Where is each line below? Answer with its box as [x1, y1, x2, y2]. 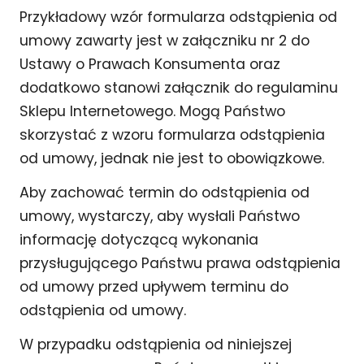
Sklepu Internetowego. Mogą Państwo [19, 101, 285, 121]
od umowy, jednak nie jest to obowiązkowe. [19, 148, 324, 168]
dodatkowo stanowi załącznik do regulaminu [19, 77, 338, 97]
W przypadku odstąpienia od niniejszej [19, 334, 292, 354]
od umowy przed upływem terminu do [19, 276, 288, 297]
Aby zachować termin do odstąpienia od [19, 182, 310, 202]
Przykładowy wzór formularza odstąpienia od [19, 6, 337, 27]
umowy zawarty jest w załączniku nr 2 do [19, 30, 310, 50]
